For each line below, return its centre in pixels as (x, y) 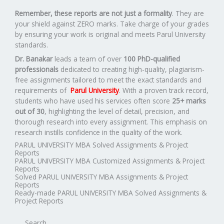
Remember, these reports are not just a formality (93, 13)
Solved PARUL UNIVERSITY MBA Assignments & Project (101, 177)
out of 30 (30, 111)
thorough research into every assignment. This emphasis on (111, 122)
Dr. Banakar (35, 59)
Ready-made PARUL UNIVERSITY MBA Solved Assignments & (111, 193)
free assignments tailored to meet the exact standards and (108, 80)
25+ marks (189, 101)
